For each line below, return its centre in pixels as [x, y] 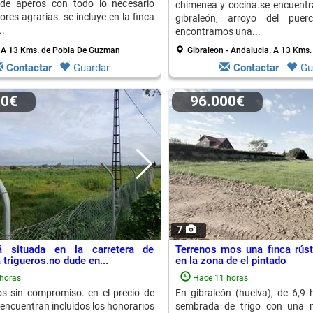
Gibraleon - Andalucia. [230, 50]
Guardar [92, 68]
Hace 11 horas [220, 278]
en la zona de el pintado [231, 261]
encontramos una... [218, 31]
